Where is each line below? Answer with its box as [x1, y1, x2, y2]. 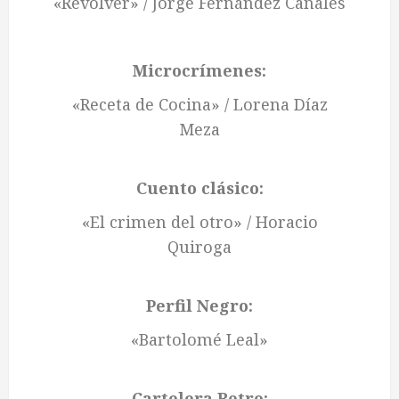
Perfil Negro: [146, 295, 253, 317]
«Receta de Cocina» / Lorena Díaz [71, 94, 328, 116]
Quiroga [167, 236, 232, 258]
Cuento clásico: [135, 177, 264, 199]
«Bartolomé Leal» [131, 329, 268, 351]
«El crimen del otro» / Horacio [81, 211, 318, 233]
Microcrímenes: [133, 60, 266, 82]
